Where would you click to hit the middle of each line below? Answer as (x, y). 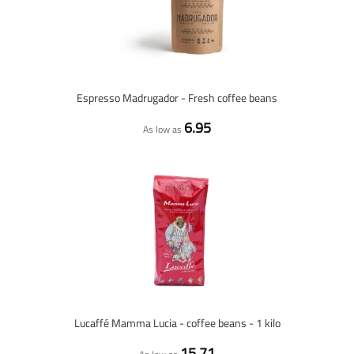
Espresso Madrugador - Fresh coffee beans (177, 98)
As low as (162, 129)
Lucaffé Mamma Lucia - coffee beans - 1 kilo (177, 323)
